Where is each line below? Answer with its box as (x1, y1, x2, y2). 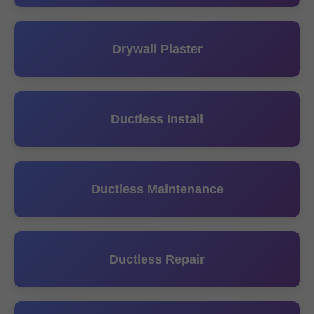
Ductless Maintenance (90, 182, 224, 196)
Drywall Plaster (111, 42, 203, 56)
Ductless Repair (109, 252, 205, 266)
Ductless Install (111, 112, 203, 126)
